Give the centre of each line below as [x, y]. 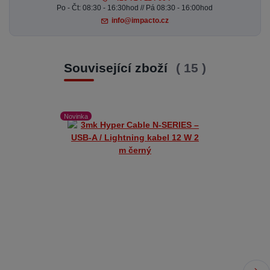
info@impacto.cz [140, 20]
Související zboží [117, 67]
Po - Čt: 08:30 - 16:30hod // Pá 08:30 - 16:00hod [135, 8]
